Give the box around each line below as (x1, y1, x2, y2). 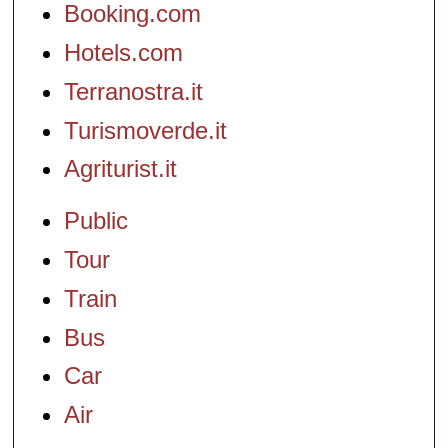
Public (64, 207, 129, 235)
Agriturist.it (64, 155, 178, 183)
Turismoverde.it (64, 116, 228, 144)
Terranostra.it (64, 77, 204, 105)
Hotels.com (64, 39, 184, 67)
